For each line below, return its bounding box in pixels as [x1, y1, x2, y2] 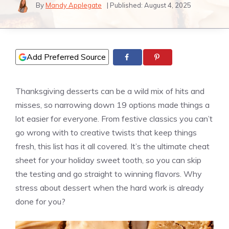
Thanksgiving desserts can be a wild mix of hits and [15, 86, 204, 97]
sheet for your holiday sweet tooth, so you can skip [15, 155, 201, 166]
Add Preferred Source [27, 52, 106, 62]
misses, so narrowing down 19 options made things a [15, 100, 210, 110]
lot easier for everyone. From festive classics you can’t [15, 113, 213, 124]
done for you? [15, 196, 65, 207]
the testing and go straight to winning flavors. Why [15, 169, 202, 179]
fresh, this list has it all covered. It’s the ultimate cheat [15, 141, 210, 152]
